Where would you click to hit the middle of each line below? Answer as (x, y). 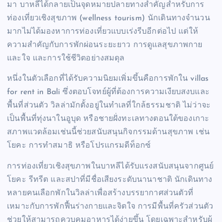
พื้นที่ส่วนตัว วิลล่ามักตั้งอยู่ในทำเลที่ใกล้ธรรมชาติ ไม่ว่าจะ (109, 106)
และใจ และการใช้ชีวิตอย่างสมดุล (66, 59)
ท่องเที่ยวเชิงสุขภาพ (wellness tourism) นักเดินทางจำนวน (109, 19)
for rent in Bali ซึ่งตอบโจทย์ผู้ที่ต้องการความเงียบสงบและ (108, 92)
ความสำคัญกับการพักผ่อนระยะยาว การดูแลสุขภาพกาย (105, 45)
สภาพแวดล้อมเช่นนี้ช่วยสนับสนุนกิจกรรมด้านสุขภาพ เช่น (108, 133)
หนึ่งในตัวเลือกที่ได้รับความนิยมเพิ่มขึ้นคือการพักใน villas (108, 79)
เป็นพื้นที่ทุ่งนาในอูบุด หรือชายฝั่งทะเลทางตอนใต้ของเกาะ (108, 119)
